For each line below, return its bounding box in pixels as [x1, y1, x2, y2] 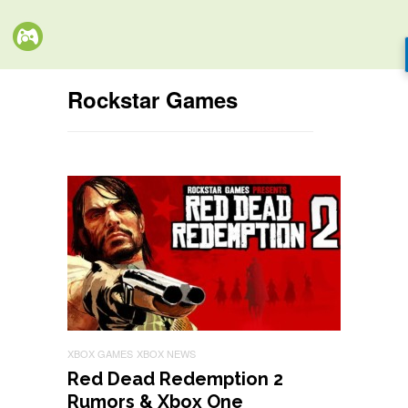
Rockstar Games [67, 84, 238, 115]
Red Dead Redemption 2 [67, 368, 283, 390]
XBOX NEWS [137, 346, 196, 361]
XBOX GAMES [67, 346, 133, 361]
